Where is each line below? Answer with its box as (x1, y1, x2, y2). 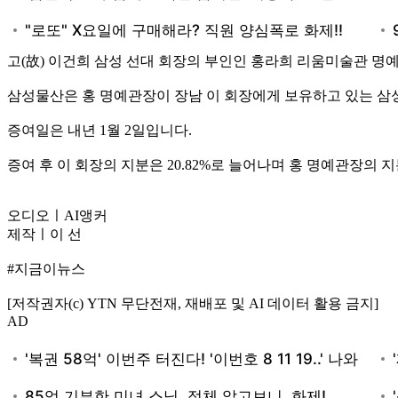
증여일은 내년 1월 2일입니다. (7, 122, 192, 138)
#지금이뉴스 (7, 260, 85, 276)
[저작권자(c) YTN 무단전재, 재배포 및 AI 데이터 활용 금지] (7, 295, 378, 311)
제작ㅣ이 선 (7, 226, 82, 242)
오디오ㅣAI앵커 (7, 207, 107, 223)
